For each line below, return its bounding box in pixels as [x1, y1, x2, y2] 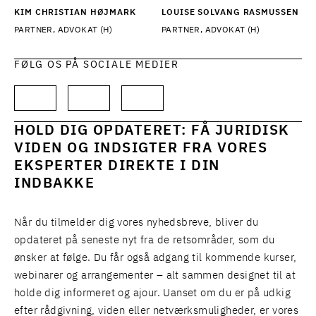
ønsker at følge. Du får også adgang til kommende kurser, [14, 253, 297, 264]
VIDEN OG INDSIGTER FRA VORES [14, 141, 267, 156]
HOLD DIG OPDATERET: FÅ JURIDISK [14, 123, 290, 138]
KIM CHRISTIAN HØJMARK [14, 8, 136, 18]
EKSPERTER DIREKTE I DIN [14, 159, 220, 174]
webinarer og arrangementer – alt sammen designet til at [14, 270, 296, 281]
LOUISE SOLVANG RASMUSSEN [162, 8, 299, 18]
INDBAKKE [14, 176, 95, 191]
